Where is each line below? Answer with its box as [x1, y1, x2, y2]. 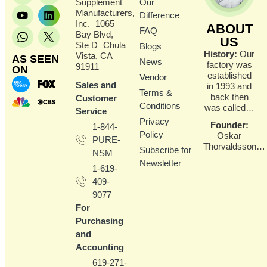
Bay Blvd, [76, 29, 113, 39]
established [207, 70, 252, 80]
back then [210, 91, 249, 102]
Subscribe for [139, 144, 191, 155]
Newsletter [139, 157, 181, 168]
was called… [204, 102, 254, 113]
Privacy [139, 116, 169, 126]
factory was [206, 59, 252, 70]
